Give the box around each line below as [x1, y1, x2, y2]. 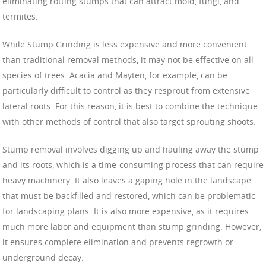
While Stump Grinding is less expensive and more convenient [2, 38, 247, 50]
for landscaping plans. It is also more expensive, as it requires [2, 205, 249, 217]
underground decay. [2, 251, 84, 263]
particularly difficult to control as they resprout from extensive [2, 84, 250, 96]
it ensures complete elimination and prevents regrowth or [2, 236, 233, 248]
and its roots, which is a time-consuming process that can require [2, 159, 264, 170]
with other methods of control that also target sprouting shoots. [2, 115, 256, 127]
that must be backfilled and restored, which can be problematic [2, 189, 255, 201]
